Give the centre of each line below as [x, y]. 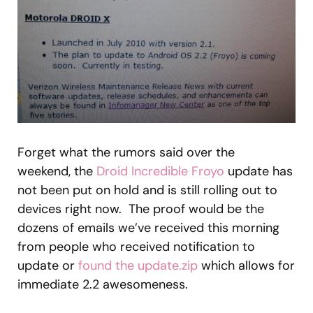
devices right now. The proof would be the [141, 209]
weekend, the [57, 171]
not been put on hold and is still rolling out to [147, 190]
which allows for [246, 265]
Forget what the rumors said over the [126, 152]
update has [259, 171]
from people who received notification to [136, 246]
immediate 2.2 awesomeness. [103, 284]
